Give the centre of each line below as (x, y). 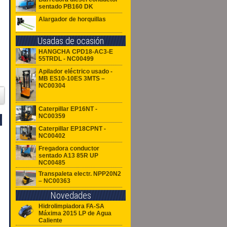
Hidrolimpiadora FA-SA (71, 206)
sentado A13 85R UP (68, 155)
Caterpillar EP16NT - (68, 109)
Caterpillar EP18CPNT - (72, 129)
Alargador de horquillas (72, 19)
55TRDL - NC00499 (66, 59)
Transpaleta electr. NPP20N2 (80, 174)
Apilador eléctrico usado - (75, 72)
